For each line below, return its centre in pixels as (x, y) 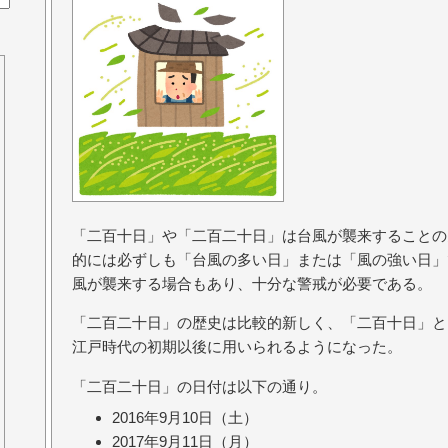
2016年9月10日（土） (185, 417)
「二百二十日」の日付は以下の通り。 (199, 386)
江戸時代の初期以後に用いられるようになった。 (237, 347)
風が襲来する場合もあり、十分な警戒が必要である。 (252, 284)
